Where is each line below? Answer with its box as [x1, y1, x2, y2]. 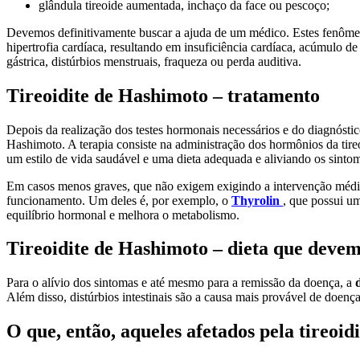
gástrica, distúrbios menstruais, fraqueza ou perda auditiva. [6, 54, 301, 68]
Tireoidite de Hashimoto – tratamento [6, 84, 320, 106]
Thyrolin [231, 193, 283, 207]
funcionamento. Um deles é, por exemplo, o [6, 193, 231, 207]
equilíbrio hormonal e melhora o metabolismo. [6, 207, 239, 222]
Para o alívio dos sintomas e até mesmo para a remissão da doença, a [6, 276, 355, 290]
